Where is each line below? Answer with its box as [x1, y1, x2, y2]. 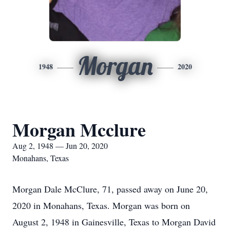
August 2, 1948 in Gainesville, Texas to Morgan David [12, 216, 216, 228]
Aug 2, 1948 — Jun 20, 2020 [12, 140, 108, 151]
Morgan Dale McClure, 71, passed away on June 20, [12, 183, 208, 195]
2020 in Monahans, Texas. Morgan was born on [12, 199, 190, 212]
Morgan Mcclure [12, 116, 146, 143]
